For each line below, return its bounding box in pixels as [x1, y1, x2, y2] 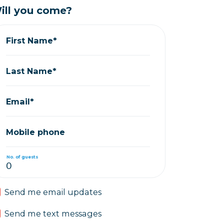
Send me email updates [4, 187, 102, 197]
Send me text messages [4, 208, 102, 218]
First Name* [6, 35, 57, 45]
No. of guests [6, 153, 38, 159]
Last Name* [6, 65, 57, 76]
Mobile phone [6, 126, 65, 137]
